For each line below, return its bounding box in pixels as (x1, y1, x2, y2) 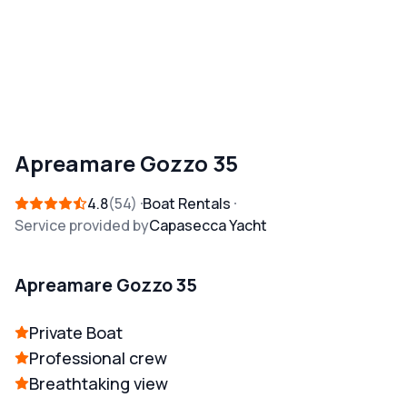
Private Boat (29, 322, 123, 344)
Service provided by (15, 215, 149, 236)
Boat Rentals (143, 194, 231, 214)
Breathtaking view (29, 372, 168, 395)
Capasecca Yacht (149, 215, 267, 236)
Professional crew (29, 347, 167, 370)
